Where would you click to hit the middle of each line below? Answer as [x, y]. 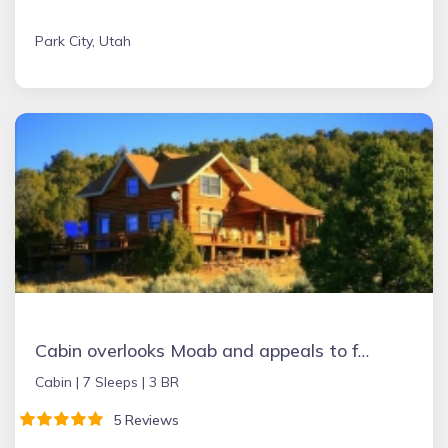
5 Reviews [142, 420]
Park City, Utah [83, 41]
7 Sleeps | [114, 382]
